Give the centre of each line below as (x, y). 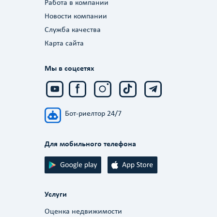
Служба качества (72, 30)
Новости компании (76, 16)
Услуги (55, 195)
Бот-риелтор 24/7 (93, 114)
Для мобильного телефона (90, 144)
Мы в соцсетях (69, 69)
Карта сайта (64, 43)
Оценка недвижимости (83, 212)
